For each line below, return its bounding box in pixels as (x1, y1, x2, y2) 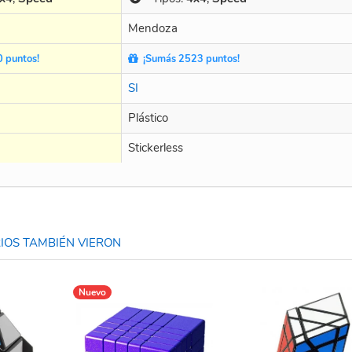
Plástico (128, 109, 168, 126)
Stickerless (128, 139, 183, 156)
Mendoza (128, 20, 178, 36)
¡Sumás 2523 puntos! (138, 51, 240, 66)
